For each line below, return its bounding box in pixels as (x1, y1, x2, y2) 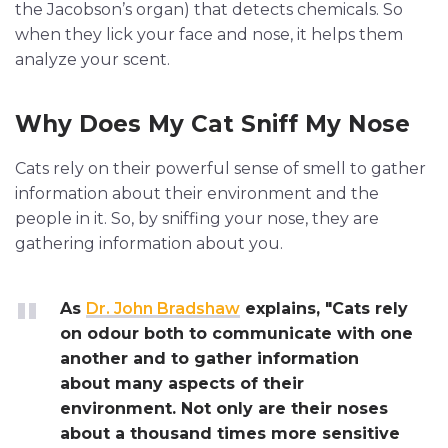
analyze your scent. (15, 49, 170, 69)
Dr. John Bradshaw (86, 298, 240, 318)
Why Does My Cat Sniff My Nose (15, 109, 410, 138)
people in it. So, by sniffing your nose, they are (15, 208, 379, 228)
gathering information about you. (15, 233, 283, 253)
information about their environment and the (15, 183, 379, 203)
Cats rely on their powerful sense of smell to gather (15, 158, 426, 178)
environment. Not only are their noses (60, 398, 388, 418)
